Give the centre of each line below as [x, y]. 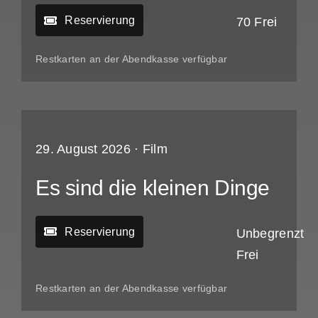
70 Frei [257, 22]
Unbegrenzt [270, 233]
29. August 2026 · [89, 149]
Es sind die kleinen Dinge [152, 187]
